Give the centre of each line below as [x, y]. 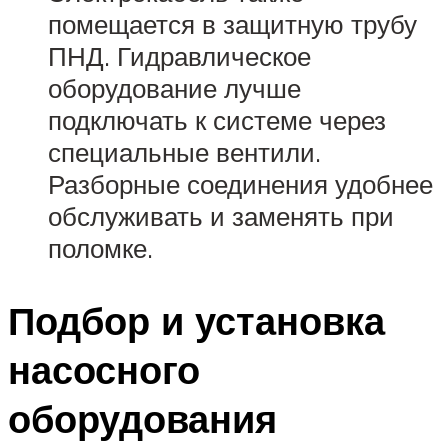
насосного [104, 369]
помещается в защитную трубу [232, 23]
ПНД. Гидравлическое [179, 55]
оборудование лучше [174, 87]
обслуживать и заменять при [221, 215]
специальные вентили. [184, 151]
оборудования [142, 418]
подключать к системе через [217, 119]
